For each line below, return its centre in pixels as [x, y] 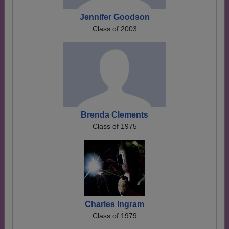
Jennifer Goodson [114, 17]
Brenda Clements [114, 115]
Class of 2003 [114, 29]
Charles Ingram [114, 204]
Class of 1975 [114, 126]
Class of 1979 [114, 216]
